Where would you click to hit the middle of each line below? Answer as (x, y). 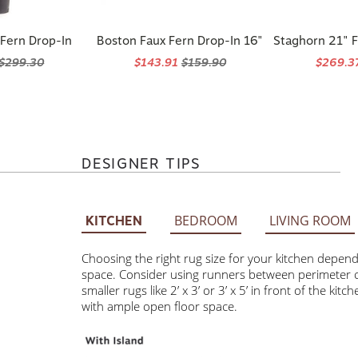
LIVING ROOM (310, 221)
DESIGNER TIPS (141, 163)
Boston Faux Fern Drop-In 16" (180, 41)
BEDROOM (205, 221)
